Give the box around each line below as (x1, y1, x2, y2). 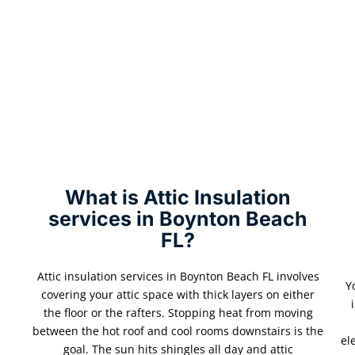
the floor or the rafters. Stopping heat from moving (43, 305, 313, 320)
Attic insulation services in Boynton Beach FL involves (36, 269, 319, 284)
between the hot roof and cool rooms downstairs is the (32, 323, 324, 338)
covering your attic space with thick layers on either (41, 287, 315, 302)
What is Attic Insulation (65, 185, 292, 209)
